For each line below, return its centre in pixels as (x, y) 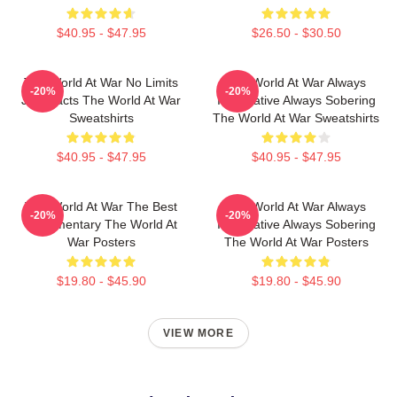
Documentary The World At (101, 224)
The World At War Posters (296, 242)
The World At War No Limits (101, 82)
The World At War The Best (101, 206)
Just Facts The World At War (101, 100)
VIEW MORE (198, 333)
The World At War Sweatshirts (296, 118)
